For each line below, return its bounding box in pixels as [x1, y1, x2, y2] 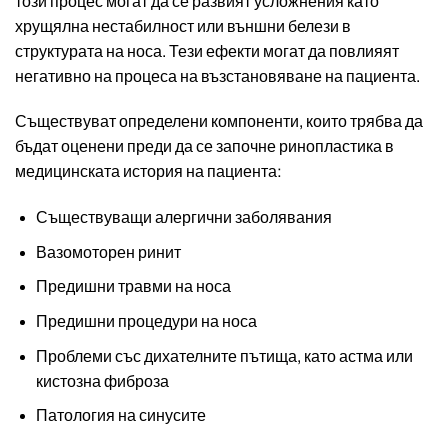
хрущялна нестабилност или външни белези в [15, 17, 351, 35]
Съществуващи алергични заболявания [35, 209, 332, 227]
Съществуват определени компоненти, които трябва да [15, 113, 423, 131]
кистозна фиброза [35, 372, 169, 390]
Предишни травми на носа [35, 278, 231, 296]
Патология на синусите [35, 407, 206, 425]
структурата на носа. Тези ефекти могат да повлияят [15, 42, 399, 60]
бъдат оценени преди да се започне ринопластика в [15, 138, 394, 156]
